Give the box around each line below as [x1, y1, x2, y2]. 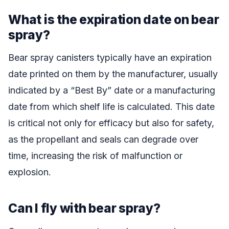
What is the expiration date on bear [8, 11, 219, 27]
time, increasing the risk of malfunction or [8, 150, 182, 162]
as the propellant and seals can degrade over [8, 134, 198, 145]
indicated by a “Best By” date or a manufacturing [8, 85, 215, 96]
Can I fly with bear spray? [8, 200, 161, 216]
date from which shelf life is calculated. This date [8, 101, 215, 112]
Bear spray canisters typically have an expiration [8, 52, 212, 63]
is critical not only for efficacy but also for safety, [8, 118, 214, 129]
